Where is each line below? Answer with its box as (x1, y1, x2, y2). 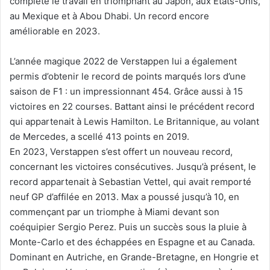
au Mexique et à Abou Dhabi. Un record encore (10, 10, 209, 22)
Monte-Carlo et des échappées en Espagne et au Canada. (10, 236, 255, 248)
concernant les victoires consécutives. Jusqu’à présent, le (10, 160, 256, 172)
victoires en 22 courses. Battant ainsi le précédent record (10, 100, 254, 112)
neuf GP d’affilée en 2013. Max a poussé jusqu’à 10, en (10, 190, 239, 202)
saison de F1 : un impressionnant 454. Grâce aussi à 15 (10, 85, 243, 97)
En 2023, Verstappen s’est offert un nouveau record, (10, 145, 233, 157)
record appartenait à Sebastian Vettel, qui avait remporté (10, 175, 251, 187)
